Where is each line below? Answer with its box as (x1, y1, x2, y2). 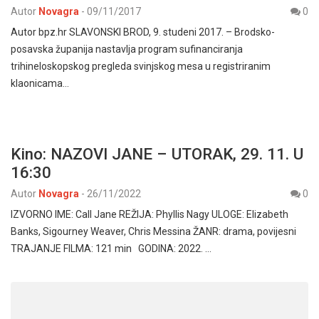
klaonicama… (11, 77, 69, 89)
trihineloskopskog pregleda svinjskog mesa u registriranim (11, 60, 271, 72)
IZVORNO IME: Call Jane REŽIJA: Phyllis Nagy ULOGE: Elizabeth (11, 208, 288, 220)
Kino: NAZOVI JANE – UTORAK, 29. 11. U (11, 144, 303, 163)
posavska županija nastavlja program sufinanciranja (11, 43, 243, 55)
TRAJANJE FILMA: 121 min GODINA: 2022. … (11, 242, 211, 254)
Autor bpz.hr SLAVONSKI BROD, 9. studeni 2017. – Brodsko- (11, 26, 275, 38)
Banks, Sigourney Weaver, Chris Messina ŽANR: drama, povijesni (11, 225, 296, 237)
